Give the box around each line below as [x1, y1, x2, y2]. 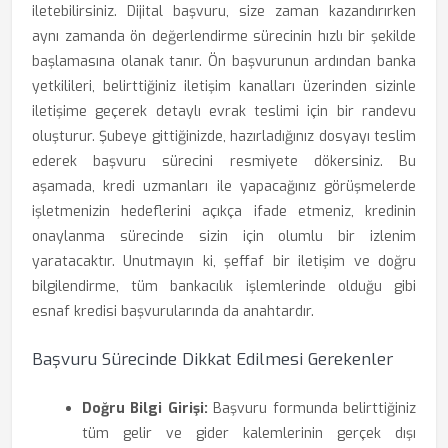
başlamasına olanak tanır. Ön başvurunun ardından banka [32, 52, 416, 71]
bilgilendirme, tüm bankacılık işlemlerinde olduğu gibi [32, 277, 416, 296]
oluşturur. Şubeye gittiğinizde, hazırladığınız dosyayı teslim [32, 127, 416, 146]
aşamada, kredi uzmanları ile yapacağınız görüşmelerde [32, 177, 416, 196]
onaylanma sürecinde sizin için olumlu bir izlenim [32, 227, 416, 246]
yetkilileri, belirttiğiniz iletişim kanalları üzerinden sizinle [32, 77, 416, 96]
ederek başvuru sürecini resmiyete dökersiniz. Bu [32, 152, 416, 171]
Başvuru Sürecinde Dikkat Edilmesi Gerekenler [32, 348, 393, 371]
